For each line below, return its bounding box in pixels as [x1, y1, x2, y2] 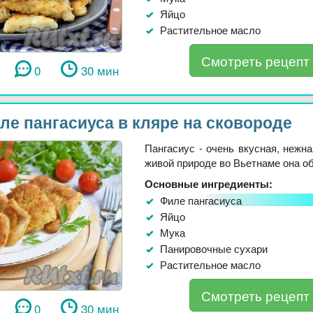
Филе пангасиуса [160, 192, 242, 208]
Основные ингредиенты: [145, 175, 272, 191]
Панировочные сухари [160, 240, 268, 256]
